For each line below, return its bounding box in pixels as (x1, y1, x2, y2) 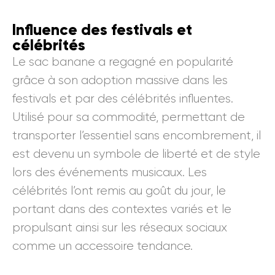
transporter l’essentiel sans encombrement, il (12, 128, 261, 143)
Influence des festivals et (12, 20, 192, 40)
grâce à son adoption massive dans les (12, 73, 228, 88)
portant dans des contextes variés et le (12, 202, 231, 217)
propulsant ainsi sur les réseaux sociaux (12, 220, 227, 235)
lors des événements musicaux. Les (12, 165, 207, 180)
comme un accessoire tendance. (12, 239, 193, 254)
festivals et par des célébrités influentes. (12, 91, 233, 106)
